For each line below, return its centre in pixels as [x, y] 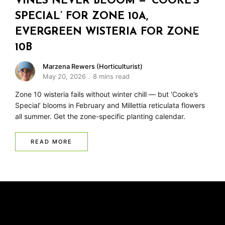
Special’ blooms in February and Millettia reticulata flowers [110, 105]
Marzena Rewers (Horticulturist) [93, 67]
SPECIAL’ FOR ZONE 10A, [82, 17]
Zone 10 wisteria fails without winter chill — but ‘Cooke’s [106, 94]
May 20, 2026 [64, 77]
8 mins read [111, 77]
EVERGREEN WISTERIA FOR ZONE [107, 32]
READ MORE [51, 142]
